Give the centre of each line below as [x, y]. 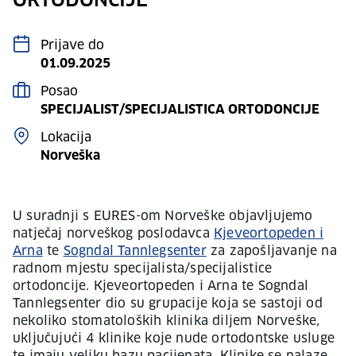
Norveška [70, 156]
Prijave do [72, 45]
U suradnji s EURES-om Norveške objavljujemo [163, 216]
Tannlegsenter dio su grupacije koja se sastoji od [168, 304]
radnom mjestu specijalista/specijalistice [143, 269]
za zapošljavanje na [271, 251]
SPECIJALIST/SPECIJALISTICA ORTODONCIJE [180, 110]
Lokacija [66, 137]
